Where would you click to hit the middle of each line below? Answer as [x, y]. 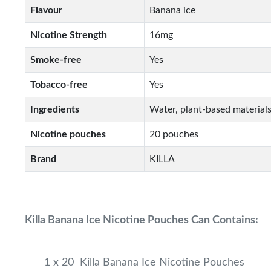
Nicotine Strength [69, 35]
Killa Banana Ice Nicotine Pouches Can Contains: [142, 220]
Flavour [47, 10]
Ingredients [55, 109]
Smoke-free [56, 60]
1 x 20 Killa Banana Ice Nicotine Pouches [145, 263]
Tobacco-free [59, 85]
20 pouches [174, 134]
